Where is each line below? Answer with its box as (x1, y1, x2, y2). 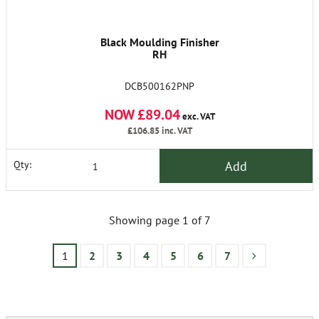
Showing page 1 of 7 (108, 213, 211, 227)
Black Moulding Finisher (100, 35, 219, 49)
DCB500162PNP (125, 80, 194, 93)
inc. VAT (159, 125, 192, 137)
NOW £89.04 (104, 105, 180, 124)
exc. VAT (179, 110, 215, 122)
